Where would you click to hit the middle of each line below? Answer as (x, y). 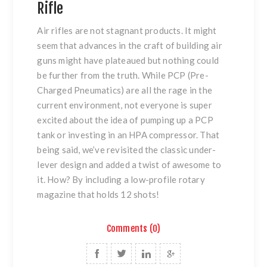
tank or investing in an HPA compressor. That (128, 135)
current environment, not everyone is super (125, 105)
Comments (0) (133, 229)
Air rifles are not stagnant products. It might (127, 30)
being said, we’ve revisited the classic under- (127, 150)
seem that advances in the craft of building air (130, 45)
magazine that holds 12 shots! (98, 194)
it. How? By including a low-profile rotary (121, 179)
